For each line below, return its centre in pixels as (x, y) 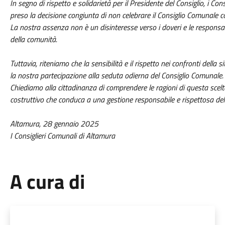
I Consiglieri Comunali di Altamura (62, 136)
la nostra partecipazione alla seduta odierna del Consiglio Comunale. (117, 75)
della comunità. (33, 39)
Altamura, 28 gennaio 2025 (54, 124)
